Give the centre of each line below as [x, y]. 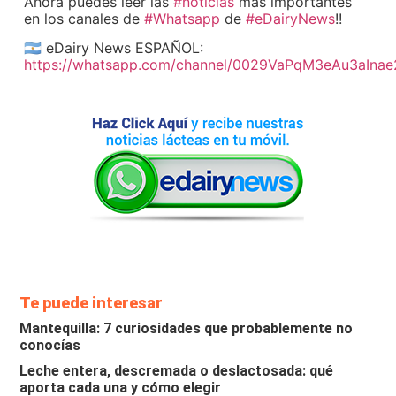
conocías [50, 346]
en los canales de [82, 18]
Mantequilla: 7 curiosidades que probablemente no [187, 329]
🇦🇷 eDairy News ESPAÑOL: [114, 48]
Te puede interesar [91, 303]
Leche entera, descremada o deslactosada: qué [177, 371]
